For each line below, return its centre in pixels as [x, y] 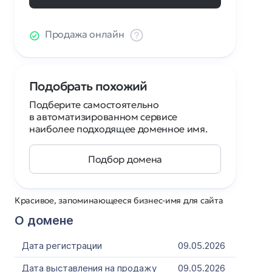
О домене [44, 220]
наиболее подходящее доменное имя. [118, 129]
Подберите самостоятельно [94, 104]
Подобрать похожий [88, 86]
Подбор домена [125, 159]
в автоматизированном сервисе [104, 117]
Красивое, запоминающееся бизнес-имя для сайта [119, 200]
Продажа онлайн [85, 34]
